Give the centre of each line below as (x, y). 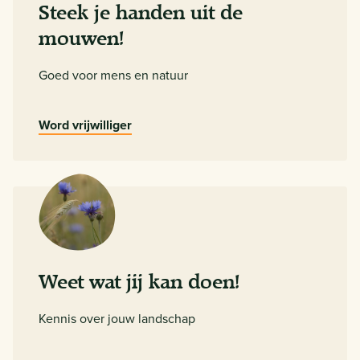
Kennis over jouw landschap (117, 318)
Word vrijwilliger (85, 125)
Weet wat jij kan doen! (139, 282)
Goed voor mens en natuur (113, 74)
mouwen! (82, 38)
